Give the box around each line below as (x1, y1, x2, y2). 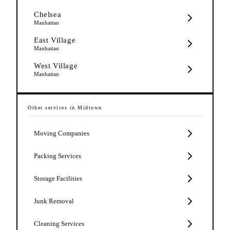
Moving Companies (34, 129, 89, 137)
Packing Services (34, 151, 81, 160)
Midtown (78, 104, 102, 110)
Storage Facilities (34, 174, 82, 182)
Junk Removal (34, 197, 74, 205)
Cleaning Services (34, 219, 84, 227)
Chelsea (34, 10, 62, 18)
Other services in (28, 104, 78, 110)
